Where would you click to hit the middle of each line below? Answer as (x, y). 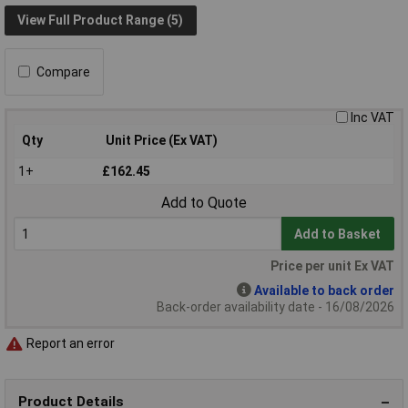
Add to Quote (204, 202)
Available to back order (324, 290)
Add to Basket (338, 234)
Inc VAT (372, 117)
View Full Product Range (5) (101, 20)
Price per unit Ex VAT (332, 265)
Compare (63, 71)
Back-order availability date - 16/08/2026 (275, 306)
